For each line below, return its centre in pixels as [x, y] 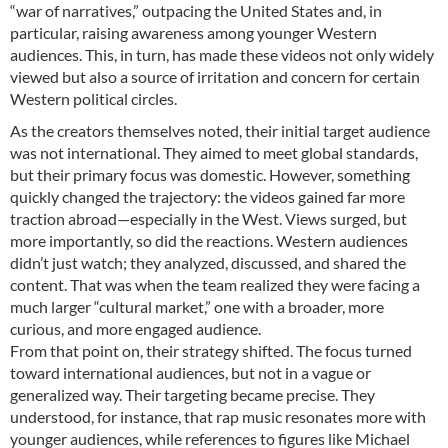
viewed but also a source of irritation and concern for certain [215, 76]
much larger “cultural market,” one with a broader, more [197, 306]
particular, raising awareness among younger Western [193, 32]
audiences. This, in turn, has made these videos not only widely [222, 54]
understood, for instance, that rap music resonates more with [218, 416]
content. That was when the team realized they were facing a [215, 284]
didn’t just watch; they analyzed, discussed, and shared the [208, 262]
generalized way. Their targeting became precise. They [192, 394]
